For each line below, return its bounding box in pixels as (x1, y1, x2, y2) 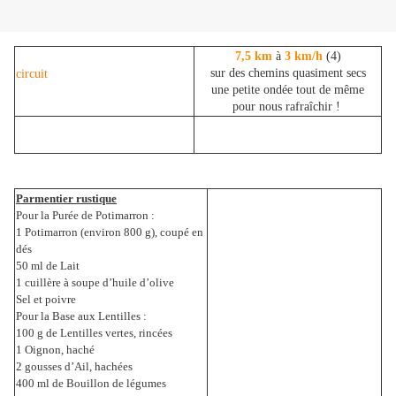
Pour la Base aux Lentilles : (16, 309, 147, 324)
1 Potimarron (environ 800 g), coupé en (16, 225, 203, 240)
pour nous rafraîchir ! (232, 100, 344, 114)
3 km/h (284, 49, 323, 64)
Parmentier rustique (16, 192, 117, 206)
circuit (16, 67, 48, 81)
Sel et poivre (16, 293, 76, 307)
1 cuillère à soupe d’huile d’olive (16, 276, 174, 290)
